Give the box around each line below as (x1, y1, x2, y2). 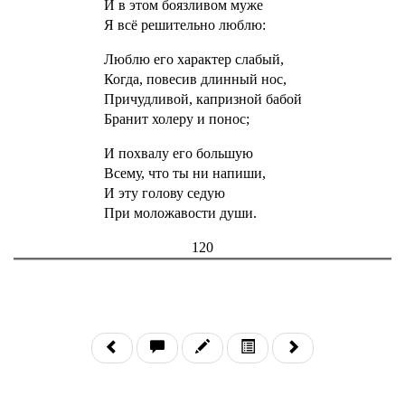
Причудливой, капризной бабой (103, 90, 302, 107)
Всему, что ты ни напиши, (103, 165, 266, 181)
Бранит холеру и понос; (103, 110, 250, 127)
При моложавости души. (103, 204, 257, 221)
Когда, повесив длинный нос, (103, 71, 287, 87)
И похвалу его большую (103, 145, 253, 161)
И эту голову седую (103, 184, 225, 201)
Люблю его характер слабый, (103, 51, 284, 67)
